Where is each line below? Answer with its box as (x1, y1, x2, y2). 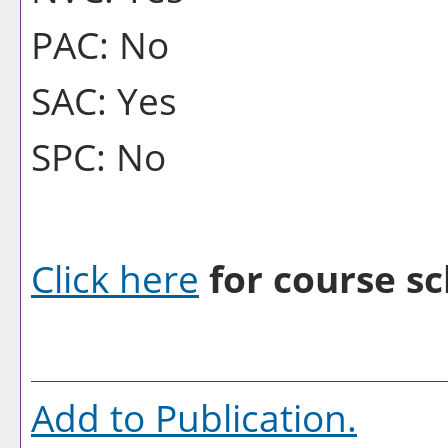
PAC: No (31, 19, 169, 70)
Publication (155, 392, 347, 443)
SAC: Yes (31, 75, 177, 126)
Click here (31, 253, 199, 304)
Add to (31, 392, 155, 443)
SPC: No (31, 131, 166, 182)
